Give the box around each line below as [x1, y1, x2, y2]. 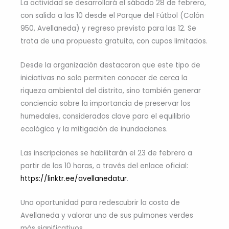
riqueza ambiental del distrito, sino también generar [20, 85, 201, 96]
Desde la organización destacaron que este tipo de [20, 60, 200, 70]
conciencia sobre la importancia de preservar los [20, 98, 191, 108]
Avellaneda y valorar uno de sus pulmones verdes [20, 210, 193, 220]
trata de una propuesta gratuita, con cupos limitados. [20, 36, 208, 47]
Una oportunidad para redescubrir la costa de [20, 197, 180, 208]
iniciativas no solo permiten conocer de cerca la [20, 73, 188, 83]
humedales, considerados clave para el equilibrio [20, 111, 190, 121]
